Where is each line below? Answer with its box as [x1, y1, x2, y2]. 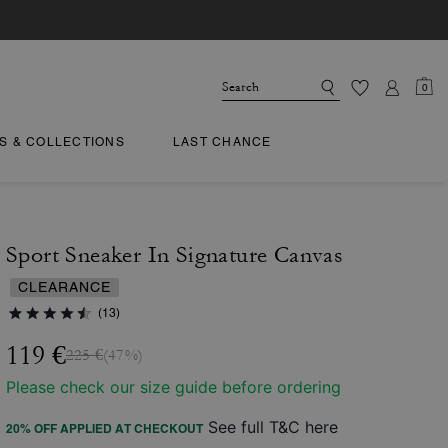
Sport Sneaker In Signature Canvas [6, 242, 344, 268]
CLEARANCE [18, 279, 111, 295]
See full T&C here [208, 417, 338, 437]
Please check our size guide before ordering [6, 377, 341, 397]
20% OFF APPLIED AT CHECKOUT [6, 421, 203, 436]
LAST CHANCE [172, 135, 272, 149]
